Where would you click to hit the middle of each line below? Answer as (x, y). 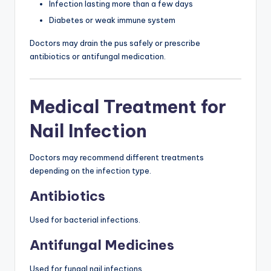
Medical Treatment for (128, 106)
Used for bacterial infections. (85, 219)
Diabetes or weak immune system (112, 20)
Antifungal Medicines (102, 245)
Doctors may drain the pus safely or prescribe (115, 43)
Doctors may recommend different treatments (117, 157)
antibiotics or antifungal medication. (98, 57)
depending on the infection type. (90, 170)
